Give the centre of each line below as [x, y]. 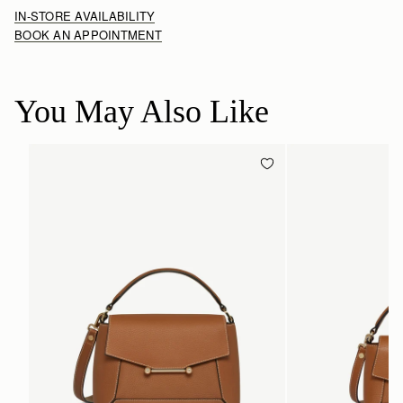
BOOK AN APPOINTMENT [88, 34]
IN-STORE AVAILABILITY [85, 15]
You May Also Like [142, 111]
